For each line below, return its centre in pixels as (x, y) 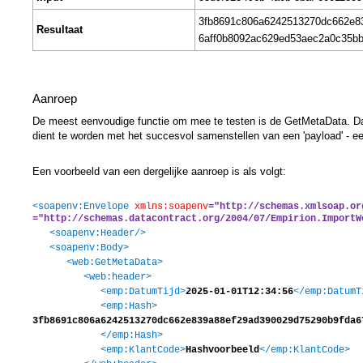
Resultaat (60, 29)
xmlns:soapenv (171, 206)
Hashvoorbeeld (222, 350)
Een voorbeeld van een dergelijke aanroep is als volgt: (159, 171)
